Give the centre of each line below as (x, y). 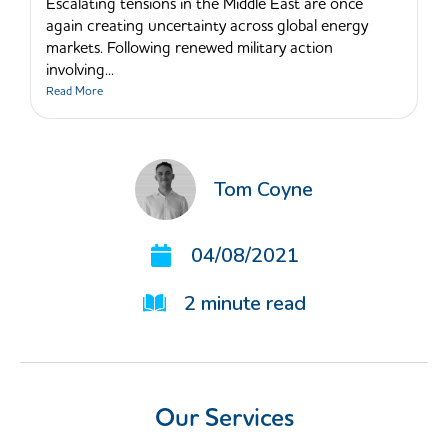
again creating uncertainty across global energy (207, 26)
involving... (80, 70)
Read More (74, 92)
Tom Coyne (263, 189)
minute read (253, 304)
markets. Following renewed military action (189, 48)
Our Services (224, 419)
